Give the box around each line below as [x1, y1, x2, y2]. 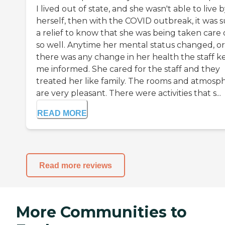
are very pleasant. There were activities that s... [36, 88, 221, 98]
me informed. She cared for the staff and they [36, 64, 220, 74]
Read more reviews [39, 161, 112, 170]
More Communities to [16, 203, 187, 222]
